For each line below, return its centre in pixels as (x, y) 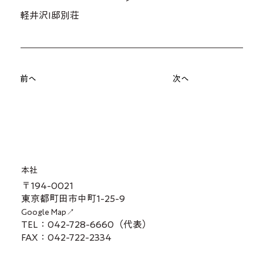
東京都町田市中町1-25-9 (73, 198)
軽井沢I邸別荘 (50, 16)
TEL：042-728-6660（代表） (86, 225)
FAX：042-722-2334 (66, 237)
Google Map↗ (48, 212)
